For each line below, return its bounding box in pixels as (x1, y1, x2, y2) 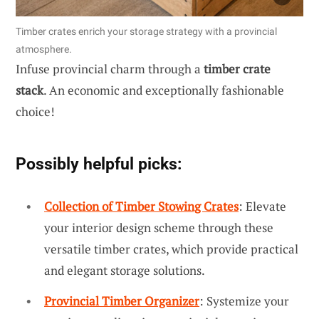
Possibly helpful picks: (16, 153, 182, 174)
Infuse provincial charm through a (16, 60, 204, 77)
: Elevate (239, 197, 286, 214)
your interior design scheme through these (44, 219, 273, 236)
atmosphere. (16, 43, 72, 55)
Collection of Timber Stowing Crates (44, 197, 239, 214)
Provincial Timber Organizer (44, 293, 199, 310)
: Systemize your (199, 293, 289, 310)
